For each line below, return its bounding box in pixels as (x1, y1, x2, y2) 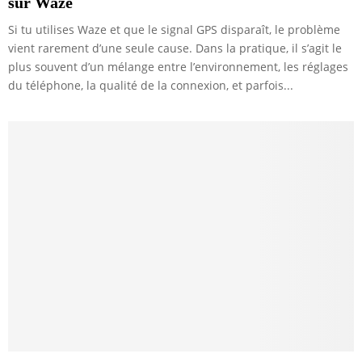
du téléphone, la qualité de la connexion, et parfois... (8, 77, 293, 93)
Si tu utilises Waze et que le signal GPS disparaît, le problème (8, 21, 340, 37)
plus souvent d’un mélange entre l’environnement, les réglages (8, 58, 348, 74)
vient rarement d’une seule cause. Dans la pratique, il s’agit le (8, 40, 342, 56)
